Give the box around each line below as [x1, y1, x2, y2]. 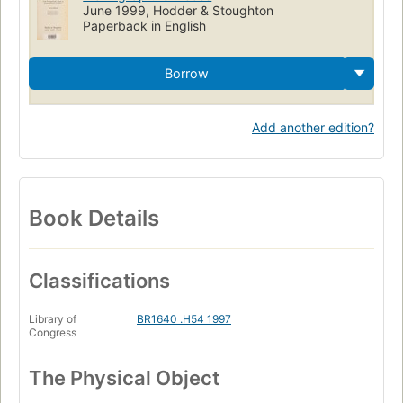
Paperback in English [83, 17, 207, 33]
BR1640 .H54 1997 [137, 312, 231, 327]
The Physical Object [29, 366, 219, 390]
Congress [29, 326, 76, 340]
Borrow [165, 65, 209, 81]
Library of [29, 312, 76, 327]
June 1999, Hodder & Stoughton [83, 2, 274, 18]
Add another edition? [252, 119, 374, 135]
